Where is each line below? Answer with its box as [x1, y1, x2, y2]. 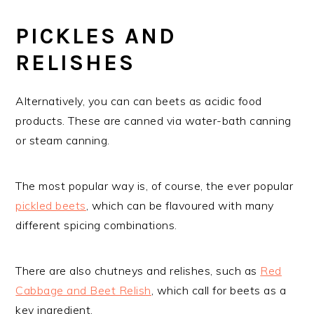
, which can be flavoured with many [86, 198, 274, 212]
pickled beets [15, 198, 86, 212]
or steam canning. [15, 132, 110, 147]
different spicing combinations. [15, 217, 177, 232]
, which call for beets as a [151, 282, 287, 297]
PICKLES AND [15, 22, 177, 49]
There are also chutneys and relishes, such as [15, 263, 261, 278]
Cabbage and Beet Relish [15, 282, 151, 297]
